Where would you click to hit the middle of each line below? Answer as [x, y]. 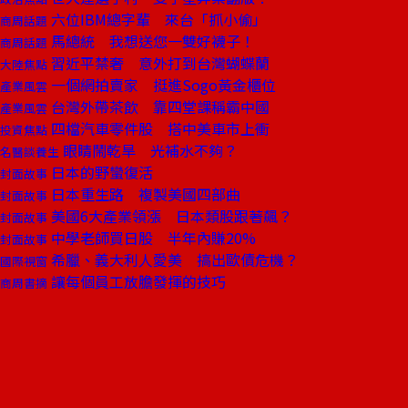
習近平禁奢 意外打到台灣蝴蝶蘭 [158, 63]
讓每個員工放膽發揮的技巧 [137, 281]
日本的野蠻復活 [100, 172]
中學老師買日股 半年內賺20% [152, 238]
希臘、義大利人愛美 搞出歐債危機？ [173, 260]
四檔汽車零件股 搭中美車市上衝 [158, 128]
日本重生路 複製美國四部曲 [144, 194]
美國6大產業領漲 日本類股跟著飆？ [170, 216]
